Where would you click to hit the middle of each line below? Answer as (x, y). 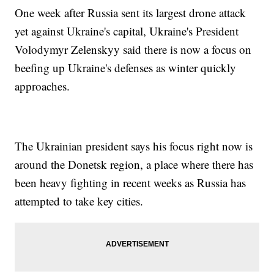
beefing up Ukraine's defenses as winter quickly (126, 68)
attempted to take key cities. (81, 201)
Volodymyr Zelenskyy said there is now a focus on (133, 50)
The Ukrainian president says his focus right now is (134, 146)
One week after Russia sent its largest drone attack (131, 13)
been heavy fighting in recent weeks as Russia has (131, 183)
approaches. (44, 86)
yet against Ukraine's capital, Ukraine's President (127, 31)
